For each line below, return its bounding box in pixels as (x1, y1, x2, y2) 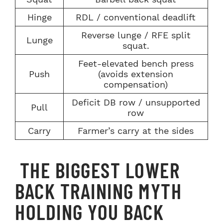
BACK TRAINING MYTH (15, 178, 182, 204)
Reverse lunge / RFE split (81, 29, 191, 40)
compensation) (104, 79, 168, 90)
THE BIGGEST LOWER (15, 157, 180, 183)
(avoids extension (98, 68, 173, 79)
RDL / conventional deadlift (76, 11, 196, 22)
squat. (122, 40, 149, 51)
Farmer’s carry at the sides (78, 125, 194, 136)
